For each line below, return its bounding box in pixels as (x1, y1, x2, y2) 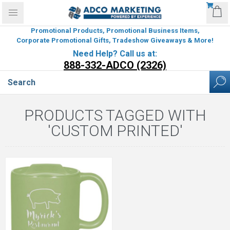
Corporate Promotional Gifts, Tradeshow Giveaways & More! (16, 36, 214, 44)
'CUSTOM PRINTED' (47, 122, 183, 140)
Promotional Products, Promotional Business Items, (30, 27, 200, 34)
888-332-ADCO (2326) (64, 59, 166, 71)
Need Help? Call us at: (73, 49, 157, 59)
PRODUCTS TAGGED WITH (24, 106, 206, 124)
